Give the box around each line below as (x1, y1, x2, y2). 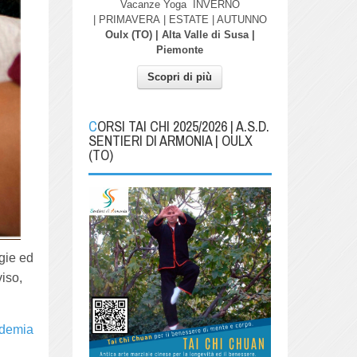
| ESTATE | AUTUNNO (159, 13, 267, 25)
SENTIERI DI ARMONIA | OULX (88, 130, 253, 151)
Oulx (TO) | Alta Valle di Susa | (104, 28, 255, 41)
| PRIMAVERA (92, 13, 160, 25)
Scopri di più (147, 70, 213, 83)
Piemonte (156, 43, 204, 56)
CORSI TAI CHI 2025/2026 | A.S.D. (88, 116, 97, 136)
